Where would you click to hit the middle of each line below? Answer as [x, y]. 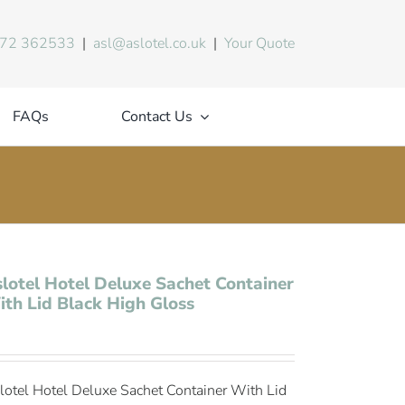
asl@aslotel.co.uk [150, 43]
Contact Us [156, 116]
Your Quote [260, 43]
